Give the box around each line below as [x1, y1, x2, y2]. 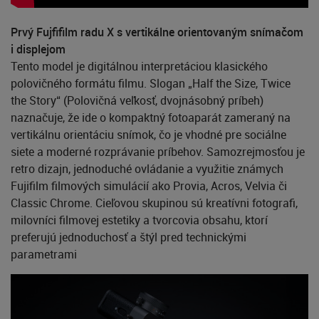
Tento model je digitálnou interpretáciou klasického [11, 58, 268, 74]
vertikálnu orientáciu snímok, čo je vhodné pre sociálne [11, 126, 286, 142]
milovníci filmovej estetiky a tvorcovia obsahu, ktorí [11, 211, 268, 228]
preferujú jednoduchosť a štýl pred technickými [11, 229, 246, 245]
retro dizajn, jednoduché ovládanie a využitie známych [11, 160, 283, 177]
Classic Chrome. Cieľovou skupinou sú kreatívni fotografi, [11, 194, 298, 211]
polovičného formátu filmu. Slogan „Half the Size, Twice [11, 75, 291, 91]
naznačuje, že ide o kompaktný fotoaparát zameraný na [11, 109, 291, 125]
